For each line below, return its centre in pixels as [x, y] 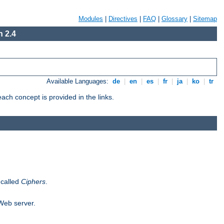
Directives [123, 19]
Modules [91, 19]
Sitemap [205, 19]
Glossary [174, 19]
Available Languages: [79, 81]
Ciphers [33, 181]
